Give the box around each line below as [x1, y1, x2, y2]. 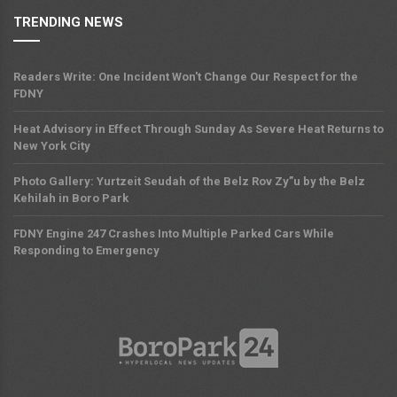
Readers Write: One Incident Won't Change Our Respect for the [13, 70, 358, 84]
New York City [13, 139, 90, 153]
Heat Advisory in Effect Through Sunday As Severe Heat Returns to [13, 122, 384, 136]
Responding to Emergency [13, 244, 160, 258]
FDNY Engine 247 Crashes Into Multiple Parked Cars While [13, 227, 334, 241]
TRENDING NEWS [13, 14, 123, 31]
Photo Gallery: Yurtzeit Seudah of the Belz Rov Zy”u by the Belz [13, 175, 365, 189]
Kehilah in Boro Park [13, 191, 128, 206]
